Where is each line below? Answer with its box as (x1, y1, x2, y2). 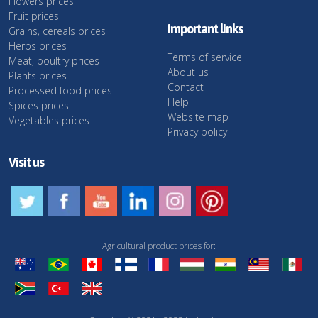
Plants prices (9, 69, 67, 82)
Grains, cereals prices (9, 24, 106, 38)
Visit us (9, 155, 44, 170)
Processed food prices (9, 84, 112, 97)
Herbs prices (9, 39, 67, 53)
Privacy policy (168, 125, 227, 138)
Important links (168, 21, 243, 36)
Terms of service (168, 50, 242, 64)
